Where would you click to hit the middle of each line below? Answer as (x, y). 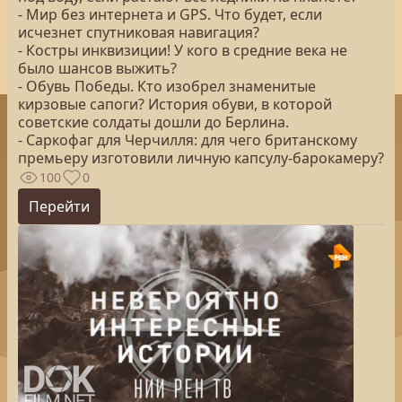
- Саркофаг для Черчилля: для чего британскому (188, 140)
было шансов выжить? (97, 68)
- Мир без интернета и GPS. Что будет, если (170, 14)
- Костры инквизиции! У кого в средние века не (183, 50)
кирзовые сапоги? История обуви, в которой (175, 104)
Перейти (59, 206)
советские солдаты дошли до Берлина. (153, 122)
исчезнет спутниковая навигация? (139, 32)
